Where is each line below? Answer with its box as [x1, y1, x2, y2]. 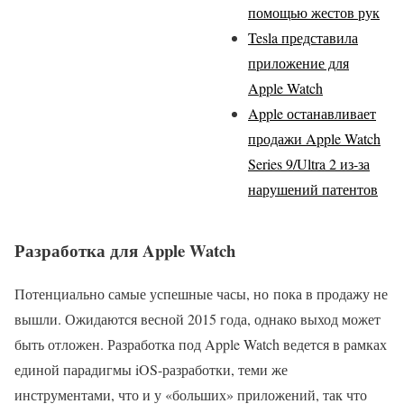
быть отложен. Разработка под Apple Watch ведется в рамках [14, 335, 387, 354]
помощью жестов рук [248, 2, 380, 22]
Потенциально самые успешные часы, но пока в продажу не [14, 284, 388, 304]
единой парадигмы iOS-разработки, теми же [14, 360, 288, 380]
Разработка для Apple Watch [14, 237, 235, 262]
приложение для [248, 52, 349, 72]
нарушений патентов [248, 179, 378, 198]
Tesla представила [248, 27, 358, 47]
